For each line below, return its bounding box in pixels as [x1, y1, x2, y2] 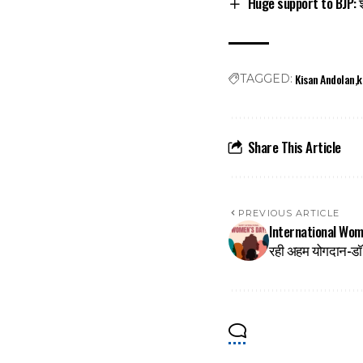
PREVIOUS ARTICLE [238, 207, 340, 220]
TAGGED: [240, 71, 293, 87]
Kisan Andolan [295, 70, 355, 88]
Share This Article [247, 137, 341, 158]
